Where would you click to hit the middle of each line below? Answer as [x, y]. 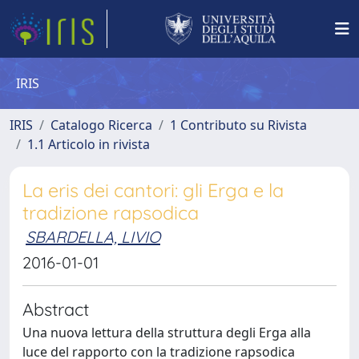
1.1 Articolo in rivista [89, 144]
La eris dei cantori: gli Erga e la [153, 190]
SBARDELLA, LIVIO [93, 237]
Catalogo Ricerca [101, 125]
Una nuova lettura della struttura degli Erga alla [167, 333]
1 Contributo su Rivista [238, 125]
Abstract [56, 309]
